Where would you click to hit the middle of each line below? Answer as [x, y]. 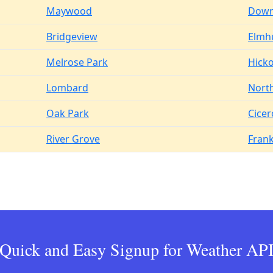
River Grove [73, 139]
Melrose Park [77, 62]
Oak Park [68, 113]
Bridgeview [72, 37]
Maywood [69, 11]
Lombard [67, 88]
